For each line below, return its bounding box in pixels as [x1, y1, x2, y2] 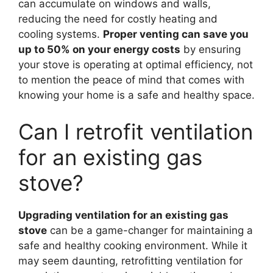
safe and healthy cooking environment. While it [18, 239, 247, 252]
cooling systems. [18, 28, 103, 40]
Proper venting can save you [103, 28, 249, 40]
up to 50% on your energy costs [18, 43, 180, 55]
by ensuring [180, 43, 241, 55]
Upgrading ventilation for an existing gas [18, 208, 229, 221]
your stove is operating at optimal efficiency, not [18, 58, 253, 71]
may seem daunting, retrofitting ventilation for [18, 254, 243, 267]
